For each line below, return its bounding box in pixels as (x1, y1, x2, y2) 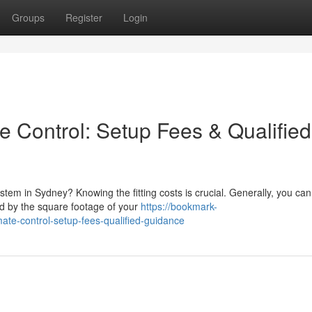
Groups (12, 10, 45, 24)
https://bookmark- (141, 199, 217, 213)
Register (65, 10, 102, 24)
